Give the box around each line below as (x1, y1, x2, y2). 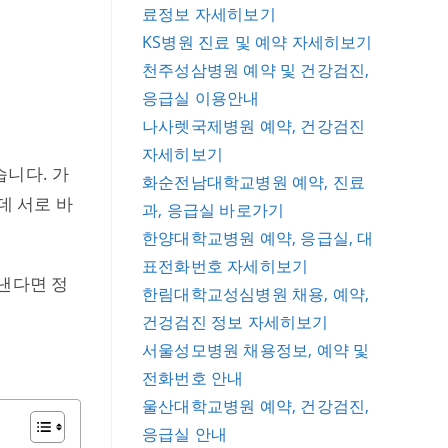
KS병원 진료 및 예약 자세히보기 (142, 31, 373, 53)
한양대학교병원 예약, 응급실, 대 (142, 227, 374, 249)
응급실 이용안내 (142, 87, 260, 109)
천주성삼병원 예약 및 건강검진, (142, 59, 370, 81)
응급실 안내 (142, 423, 228, 445)
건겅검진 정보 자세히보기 (142, 311, 329, 333)
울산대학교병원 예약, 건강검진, (142, 395, 370, 417)
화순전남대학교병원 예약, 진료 (142, 171, 366, 193)
